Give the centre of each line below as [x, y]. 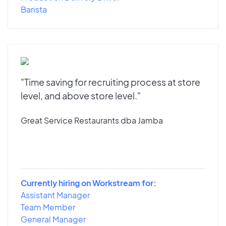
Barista [34, 9]
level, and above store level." [81, 95]
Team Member [48, 207]
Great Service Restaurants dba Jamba [92, 120]
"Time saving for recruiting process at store [110, 82]
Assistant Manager [55, 195]
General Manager [53, 219]
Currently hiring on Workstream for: [89, 183]
